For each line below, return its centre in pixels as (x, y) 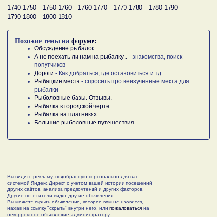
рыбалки (46, 89)
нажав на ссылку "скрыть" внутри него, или (58, 208)
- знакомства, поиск (155, 56)
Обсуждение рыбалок (64, 48)
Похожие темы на (43, 41)
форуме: (84, 41)
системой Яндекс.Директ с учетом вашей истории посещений (80, 183)
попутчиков (50, 65)
